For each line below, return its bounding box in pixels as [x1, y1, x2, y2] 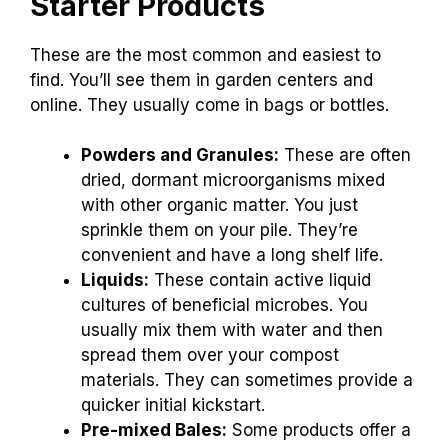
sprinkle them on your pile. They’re [81, 220, 358, 241]
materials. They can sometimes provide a [81, 370, 413, 391]
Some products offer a [227, 420, 411, 441]
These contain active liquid [149, 270, 371, 291]
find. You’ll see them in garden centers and [30, 69, 373, 90]
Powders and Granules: [81, 145, 279, 166]
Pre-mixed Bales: [81, 420, 227, 441]
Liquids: [81, 270, 149, 291]
